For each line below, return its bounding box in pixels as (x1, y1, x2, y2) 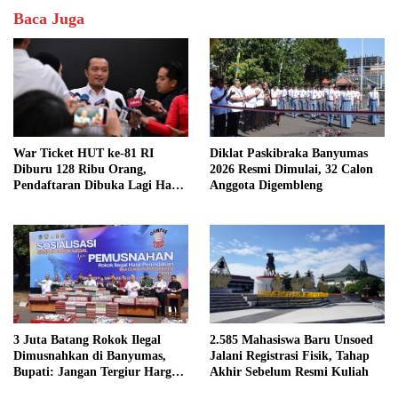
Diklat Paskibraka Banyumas (210, 146, 368, 160)
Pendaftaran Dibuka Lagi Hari (13, 179, 180, 193)
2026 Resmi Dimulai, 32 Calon (210, 162, 373, 176)
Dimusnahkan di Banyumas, (13, 348, 166, 362)
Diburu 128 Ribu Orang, (13, 163, 147, 177)
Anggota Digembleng (210, 178, 322, 192)
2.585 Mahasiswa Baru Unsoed (210, 332, 373, 346)
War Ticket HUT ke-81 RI (13, 147, 154, 161)
